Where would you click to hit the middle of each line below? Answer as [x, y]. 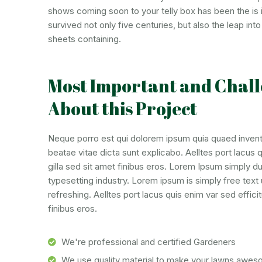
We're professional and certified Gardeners [148, 242]
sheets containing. [85, 39]
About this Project [123, 108]
